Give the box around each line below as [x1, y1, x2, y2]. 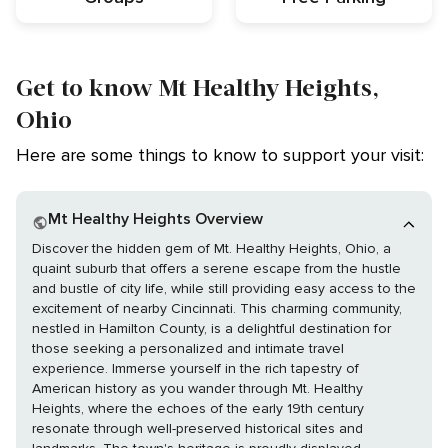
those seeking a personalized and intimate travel [32, 340, 344, 358]
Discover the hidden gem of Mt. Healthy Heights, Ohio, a [32, 240, 391, 258]
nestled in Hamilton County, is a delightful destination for [32, 320, 391, 338]
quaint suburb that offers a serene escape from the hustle [32, 260, 401, 278]
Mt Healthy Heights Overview [61, 209, 264, 230]
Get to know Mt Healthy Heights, [16, 72, 379, 102]
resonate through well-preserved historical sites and [32, 420, 363, 438]
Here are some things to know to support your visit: [16, 144, 424, 167]
